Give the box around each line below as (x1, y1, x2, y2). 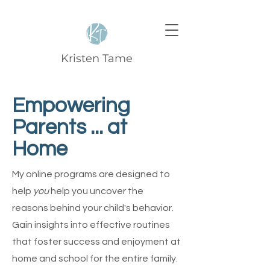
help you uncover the (49, 186, 143, 196)
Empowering (12, 95, 130, 116)
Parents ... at (12, 116, 127, 138)
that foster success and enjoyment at (12, 237, 181, 246)
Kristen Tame (60, 52, 133, 65)
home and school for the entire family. (12, 254, 178, 263)
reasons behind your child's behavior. (12, 203, 174, 213)
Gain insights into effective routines (12, 220, 170, 230)
